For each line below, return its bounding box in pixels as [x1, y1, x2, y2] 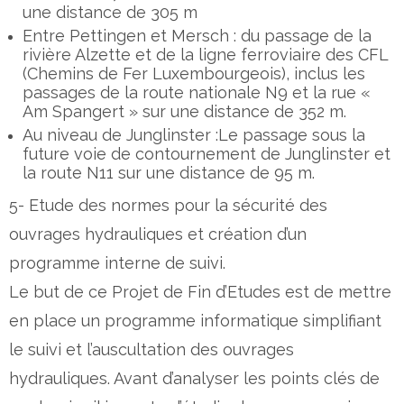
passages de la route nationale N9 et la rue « [23, 82, 371, 102]
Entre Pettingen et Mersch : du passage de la [23, 25, 372, 45]
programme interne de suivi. [9, 252, 225, 272]
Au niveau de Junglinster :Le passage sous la [23, 124, 365, 144]
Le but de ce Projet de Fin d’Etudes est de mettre [9, 281, 391, 301]
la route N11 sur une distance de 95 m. [23, 162, 315, 182]
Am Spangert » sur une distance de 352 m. [23, 101, 346, 121]
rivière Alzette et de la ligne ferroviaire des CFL [23, 44, 388, 64]
